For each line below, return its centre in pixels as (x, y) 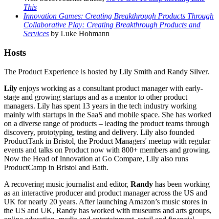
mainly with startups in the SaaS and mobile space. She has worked (108, 114)
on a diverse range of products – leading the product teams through (107, 123)
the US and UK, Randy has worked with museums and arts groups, (108, 210)
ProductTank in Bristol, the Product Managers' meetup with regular (107, 141)
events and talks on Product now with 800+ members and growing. (107, 150)
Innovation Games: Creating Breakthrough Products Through (119, 16)
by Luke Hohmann (79, 34)
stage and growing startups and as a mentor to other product (96, 97)
